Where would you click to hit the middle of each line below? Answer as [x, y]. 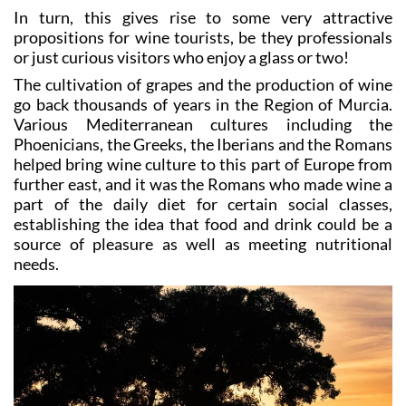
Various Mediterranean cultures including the [203, 124]
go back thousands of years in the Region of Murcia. [203, 104]
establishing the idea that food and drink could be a [203, 223]
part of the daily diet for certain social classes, [203, 203]
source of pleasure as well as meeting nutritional [203, 243]
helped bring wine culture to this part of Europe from [203, 164]
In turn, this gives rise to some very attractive [203, 17]
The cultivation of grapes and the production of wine [203, 84]
